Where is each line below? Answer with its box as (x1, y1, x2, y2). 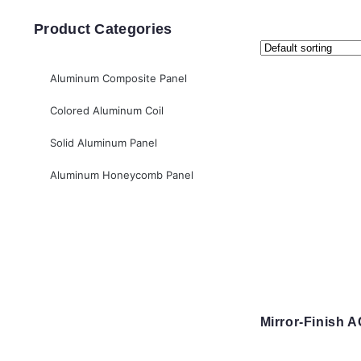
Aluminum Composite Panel (50, 72, 187, 85)
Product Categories (34, 21, 172, 38)
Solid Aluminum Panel (50, 136, 157, 150)
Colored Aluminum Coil (50, 104, 164, 118)
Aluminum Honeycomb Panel (50, 168, 193, 182)
